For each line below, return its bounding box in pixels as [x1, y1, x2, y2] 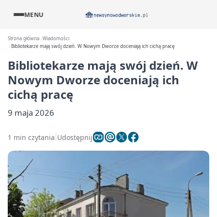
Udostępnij [57, 132, 93, 142]
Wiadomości [43, 35, 70, 42]
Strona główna [8, 35, 39, 42]
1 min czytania [8, 132, 55, 142]
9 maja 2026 [8, 107, 54, 118]
